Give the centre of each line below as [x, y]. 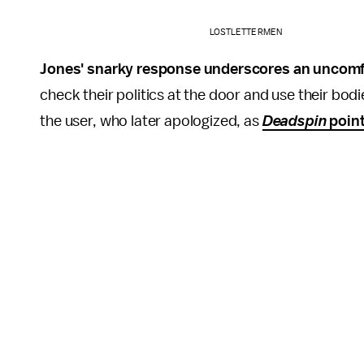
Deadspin [294, 121]
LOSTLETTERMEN [245, 32]
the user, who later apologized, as [151, 121]
